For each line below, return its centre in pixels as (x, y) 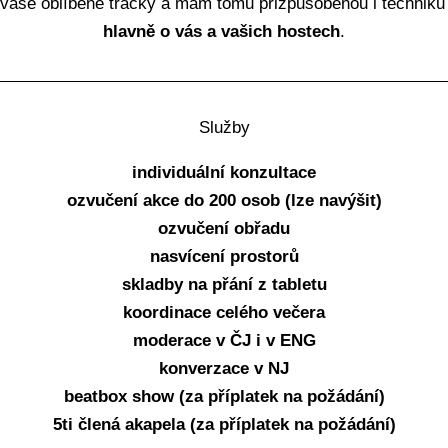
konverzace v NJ (224, 368)
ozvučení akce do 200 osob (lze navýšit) (224, 200)
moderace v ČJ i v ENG (224, 340)
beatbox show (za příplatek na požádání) (224, 396)
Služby (224, 127)
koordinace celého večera (224, 312)
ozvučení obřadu (224, 228)
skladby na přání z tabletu (224, 284)
